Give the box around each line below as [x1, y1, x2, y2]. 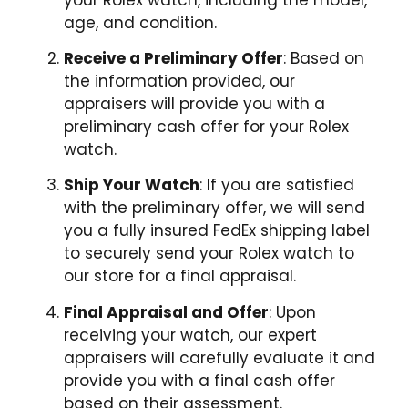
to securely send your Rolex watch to [64, 242, 354, 265]
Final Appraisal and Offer [64, 301, 269, 323]
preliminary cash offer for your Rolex [64, 115, 349, 138]
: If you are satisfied [199, 174, 354, 197]
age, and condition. [64, 11, 217, 34]
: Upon [269, 301, 316, 323]
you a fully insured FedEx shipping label [64, 219, 370, 242]
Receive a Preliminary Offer [64, 46, 283, 69]
